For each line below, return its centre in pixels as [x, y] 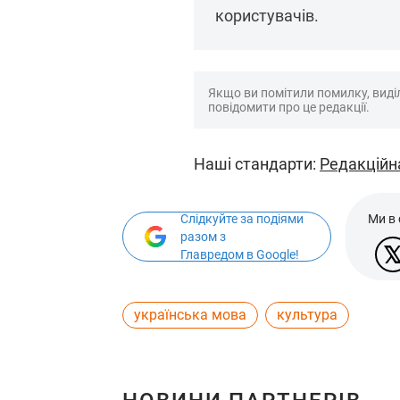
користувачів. [267, 16]
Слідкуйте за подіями [242, 219]
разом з [203, 237]
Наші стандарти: [257, 164]
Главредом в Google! [240, 254]
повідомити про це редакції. [289, 107]
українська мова [190, 315]
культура [307, 315]
